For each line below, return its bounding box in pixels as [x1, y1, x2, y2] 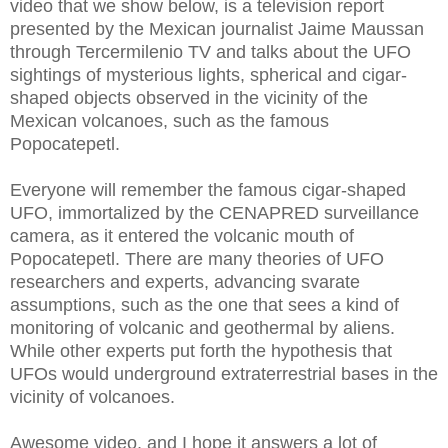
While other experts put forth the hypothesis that [10, 341, 392, 361]
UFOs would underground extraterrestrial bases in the [10, 364, 438, 384]
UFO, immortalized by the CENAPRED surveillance [10, 203, 419, 223]
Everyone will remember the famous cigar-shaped [10, 180, 406, 200]
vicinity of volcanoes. [10, 387, 175, 407]
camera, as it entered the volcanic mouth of [10, 226, 354, 246]
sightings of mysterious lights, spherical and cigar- [10, 65, 407, 85]
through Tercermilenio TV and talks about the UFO [10, 42, 411, 62]
